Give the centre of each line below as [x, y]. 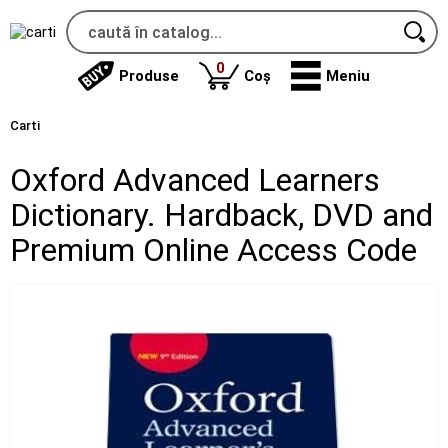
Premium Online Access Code [213, 250]
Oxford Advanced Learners [195, 180]
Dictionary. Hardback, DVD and [221, 215]
